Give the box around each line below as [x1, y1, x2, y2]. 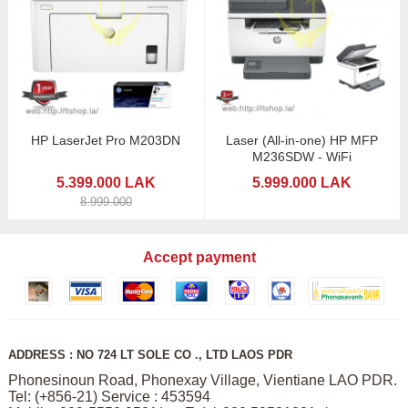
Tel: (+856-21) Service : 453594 [7, 389, 214, 405]
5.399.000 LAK [56, 175, 156, 191]
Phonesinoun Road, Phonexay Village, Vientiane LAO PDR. [7, 372, 397, 389]
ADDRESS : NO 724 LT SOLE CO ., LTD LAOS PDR [7, 348, 292, 362]
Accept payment [143, 250, 256, 266]
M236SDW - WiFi [252, 149, 352, 165]
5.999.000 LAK [252, 175, 352, 191]
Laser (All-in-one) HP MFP [226, 133, 379, 148]
